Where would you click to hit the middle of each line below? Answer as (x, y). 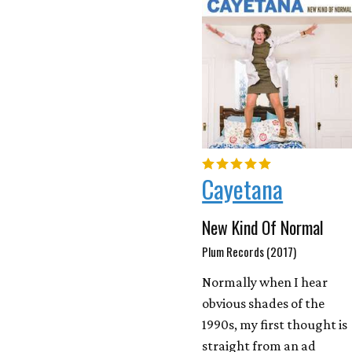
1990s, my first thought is (275, 325)
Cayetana (243, 189)
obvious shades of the (264, 304)
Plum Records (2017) (249, 252)
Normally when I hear (265, 282)
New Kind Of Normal (263, 227)
